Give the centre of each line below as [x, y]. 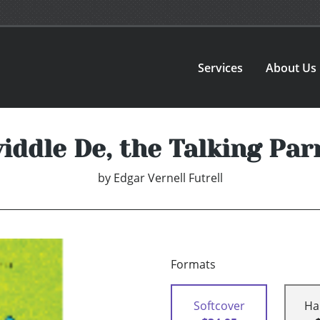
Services [221, 67]
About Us [291, 67]
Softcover [219, 306]
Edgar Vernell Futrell [168, 178]
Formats [193, 265]
